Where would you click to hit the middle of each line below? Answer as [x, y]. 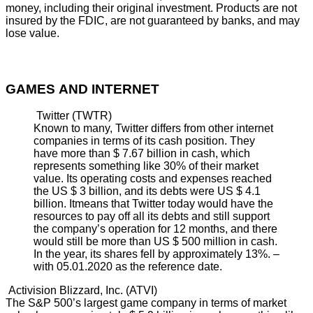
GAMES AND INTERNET [82, 89]
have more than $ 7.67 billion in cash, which [142, 154]
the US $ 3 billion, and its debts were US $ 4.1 [147, 191]
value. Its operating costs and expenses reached [153, 179]
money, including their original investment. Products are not [151, 8]
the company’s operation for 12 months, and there [155, 229]
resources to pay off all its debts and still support [152, 217]
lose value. [32, 34]
